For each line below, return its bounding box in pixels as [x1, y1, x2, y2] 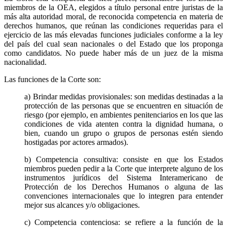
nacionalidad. [4, 57, 47, 66]
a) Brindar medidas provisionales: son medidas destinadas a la [24, 92, 223, 101]
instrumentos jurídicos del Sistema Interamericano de [24, 173, 223, 182]
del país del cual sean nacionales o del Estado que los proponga [4, 39, 223, 48]
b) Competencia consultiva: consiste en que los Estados [24, 155, 223, 164]
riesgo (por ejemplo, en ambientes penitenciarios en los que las [24, 110, 223, 119]
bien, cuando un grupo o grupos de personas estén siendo [24, 128, 223, 137]
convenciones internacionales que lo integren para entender [24, 191, 223, 200]
